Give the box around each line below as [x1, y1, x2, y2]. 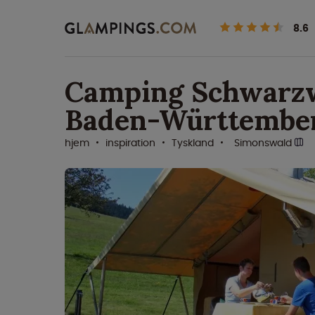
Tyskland [172, 136, 214, 150]
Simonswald [234, 136, 295, 150]
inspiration [105, 136, 155, 150]
